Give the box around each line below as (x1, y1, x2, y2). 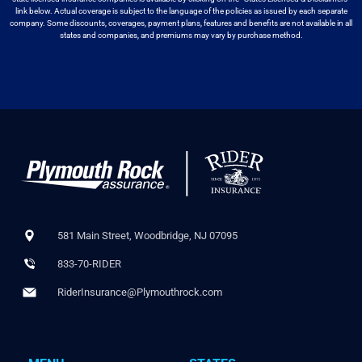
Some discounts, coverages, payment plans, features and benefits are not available (47, 18, 335, 27)
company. (10, 18, 45, 27)
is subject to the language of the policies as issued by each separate (112, 6, 347, 15)
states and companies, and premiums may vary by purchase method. (59, 30, 303, 40)
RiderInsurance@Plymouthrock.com (57, 286, 222, 299)
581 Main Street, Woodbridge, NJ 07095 (57, 229, 238, 242)
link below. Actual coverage (15, 6, 111, 15)
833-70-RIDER (57, 258, 121, 271)
